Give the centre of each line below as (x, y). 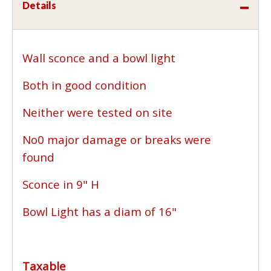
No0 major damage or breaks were (117, 139)
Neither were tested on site (99, 112)
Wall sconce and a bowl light (100, 57)
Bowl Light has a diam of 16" (101, 211)
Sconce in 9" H (62, 184)
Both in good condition (86, 85)
